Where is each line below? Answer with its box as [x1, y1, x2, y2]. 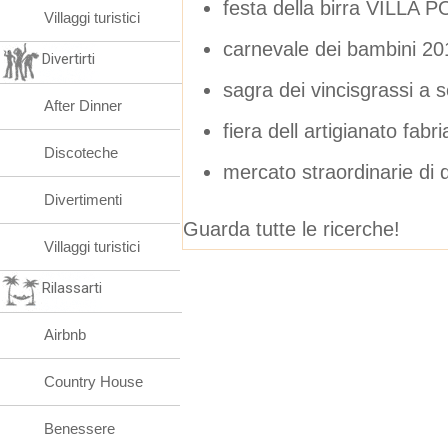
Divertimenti [44, 191, 122, 208]
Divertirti [42, 50, 95, 68]
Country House [44, 373, 143, 390]
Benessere [44, 420, 115, 437]
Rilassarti [42, 279, 102, 297]
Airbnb [44, 326, 86, 343]
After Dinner [44, 97, 122, 114]
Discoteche [44, 144, 118, 161]
